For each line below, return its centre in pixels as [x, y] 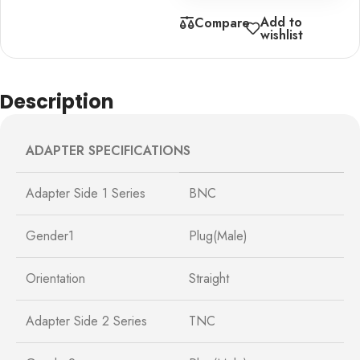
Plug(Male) [218, 235]
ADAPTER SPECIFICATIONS [108, 150]
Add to [282, 22]
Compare [222, 22]
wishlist [282, 35]
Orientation [55, 278]
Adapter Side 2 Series [86, 321]
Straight [209, 278]
